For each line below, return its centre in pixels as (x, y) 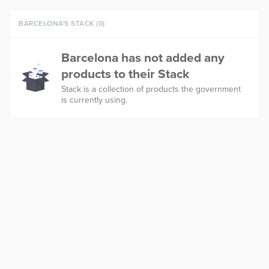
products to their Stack (125, 74)
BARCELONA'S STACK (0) (62, 23)
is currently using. (94, 100)
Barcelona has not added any (143, 58)
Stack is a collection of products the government (151, 89)
